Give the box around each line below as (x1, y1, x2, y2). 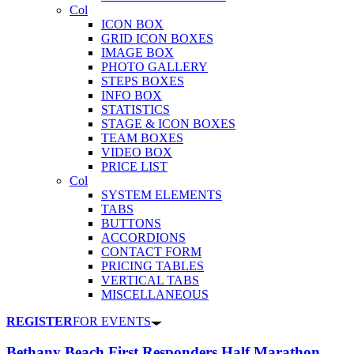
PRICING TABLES (101, 259, 204, 273)
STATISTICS (101, 103, 170, 117)
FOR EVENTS (73, 314, 151, 329)
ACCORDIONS (101, 231, 186, 245)
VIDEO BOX (101, 145, 172, 160)
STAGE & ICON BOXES (101, 117, 235, 131)
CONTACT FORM (101, 245, 201, 259)
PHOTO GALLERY (101, 60, 208, 74)
